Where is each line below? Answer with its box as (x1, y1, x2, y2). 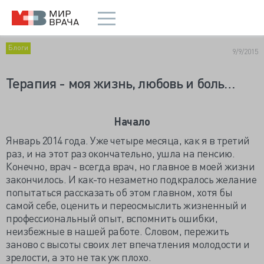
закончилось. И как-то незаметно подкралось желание (6, 172, 256, 186)
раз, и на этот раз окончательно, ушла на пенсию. (6, 146, 235, 160)
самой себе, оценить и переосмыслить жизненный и (6, 198, 247, 212)
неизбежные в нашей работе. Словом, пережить (6, 224, 229, 237)
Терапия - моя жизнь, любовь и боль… (6, 74, 235, 92)
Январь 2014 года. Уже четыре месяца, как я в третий (6, 133, 250, 147)
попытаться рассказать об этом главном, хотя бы (6, 185, 232, 199)
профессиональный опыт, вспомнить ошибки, (6, 211, 217, 225)
